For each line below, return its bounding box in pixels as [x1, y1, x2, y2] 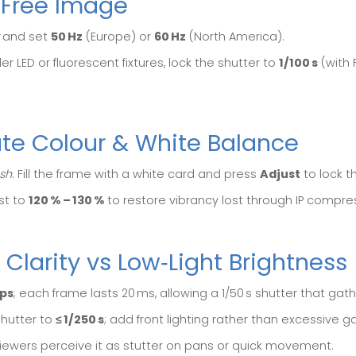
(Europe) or [83, 29, 154, 45]
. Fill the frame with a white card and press [12, 166, 260, 183]
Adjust [260, 166, 300, 183]
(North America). [186, 29, 284, 45]
